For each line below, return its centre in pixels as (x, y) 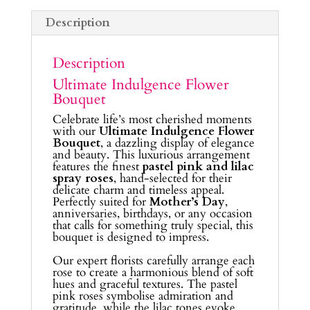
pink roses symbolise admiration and (143, 295)
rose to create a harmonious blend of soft (153, 272)
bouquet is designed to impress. (130, 237)
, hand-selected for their (172, 178)
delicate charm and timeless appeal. (138, 190)
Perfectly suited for (101, 201)
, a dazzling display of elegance (177, 143)
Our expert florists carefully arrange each (153, 260)
